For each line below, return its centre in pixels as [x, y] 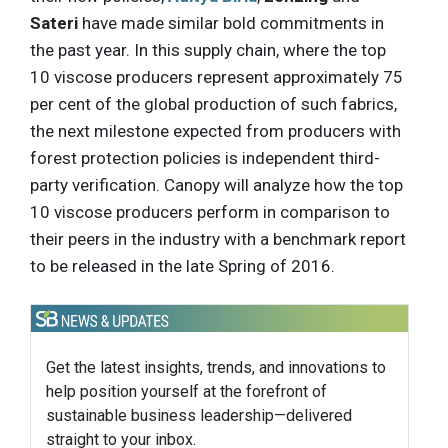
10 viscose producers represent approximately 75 [216, 77]
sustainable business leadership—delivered [199, 415]
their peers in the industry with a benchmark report [218, 239]
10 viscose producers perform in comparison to [210, 212]
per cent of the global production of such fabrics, [213, 104]
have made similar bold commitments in [231, 23]
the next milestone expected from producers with [215, 131]
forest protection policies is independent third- [205, 158]
